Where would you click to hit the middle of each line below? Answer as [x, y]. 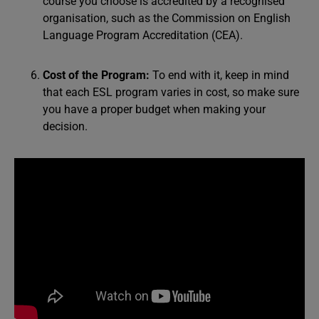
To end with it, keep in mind [221, 75]
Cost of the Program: [98, 75]
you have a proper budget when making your [154, 109]
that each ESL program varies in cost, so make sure [171, 92]
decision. [67, 126]
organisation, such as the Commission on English [167, 18]
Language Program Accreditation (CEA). [143, 35]
